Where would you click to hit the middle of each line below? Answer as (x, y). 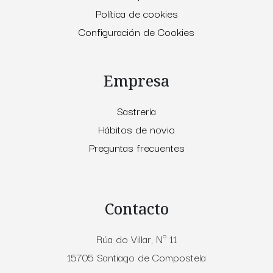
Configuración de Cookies (136, 32)
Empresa (136, 81)
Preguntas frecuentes (136, 147)
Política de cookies (136, 13)
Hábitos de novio (136, 129)
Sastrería (136, 111)
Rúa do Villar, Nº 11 (136, 239)
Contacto (136, 209)
